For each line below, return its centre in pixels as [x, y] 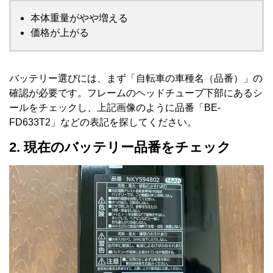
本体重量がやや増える [79, 18]
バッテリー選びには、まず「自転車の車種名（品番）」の [136, 79]
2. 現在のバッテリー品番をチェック [120, 147]
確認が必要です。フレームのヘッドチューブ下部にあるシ [136, 93]
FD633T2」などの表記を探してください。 [103, 122]
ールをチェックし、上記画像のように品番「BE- [115, 108]
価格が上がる [60, 33]
